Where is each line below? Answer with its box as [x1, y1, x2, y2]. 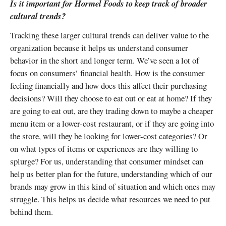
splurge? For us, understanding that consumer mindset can [10, 155, 203, 167]
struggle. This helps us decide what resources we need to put [10, 193, 210, 205]
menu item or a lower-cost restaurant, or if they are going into [10, 118, 214, 130]
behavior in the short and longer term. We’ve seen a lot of [10, 54, 199, 67]
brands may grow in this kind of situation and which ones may [10, 181, 215, 193]
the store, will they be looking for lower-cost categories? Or [10, 130, 207, 142]
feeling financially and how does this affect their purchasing [10, 80, 207, 92]
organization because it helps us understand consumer [10, 42, 188, 54]
